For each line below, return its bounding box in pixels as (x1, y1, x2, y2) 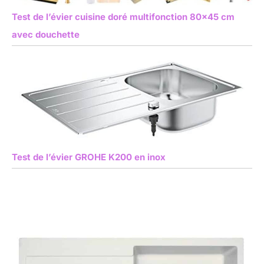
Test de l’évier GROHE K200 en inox (12, 151, 166, 163)
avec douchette (12, 28, 80, 40)
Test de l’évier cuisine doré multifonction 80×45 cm (12, 11, 235, 22)
